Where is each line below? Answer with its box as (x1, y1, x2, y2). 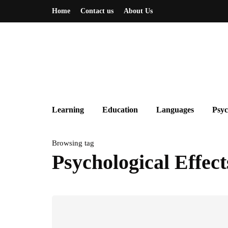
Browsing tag (52, 139, 94, 147)
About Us (124, 7, 153, 15)
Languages (156, 105, 194, 114)
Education (102, 105, 138, 114)
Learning (52, 105, 84, 114)
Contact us (80, 7, 113, 15)
